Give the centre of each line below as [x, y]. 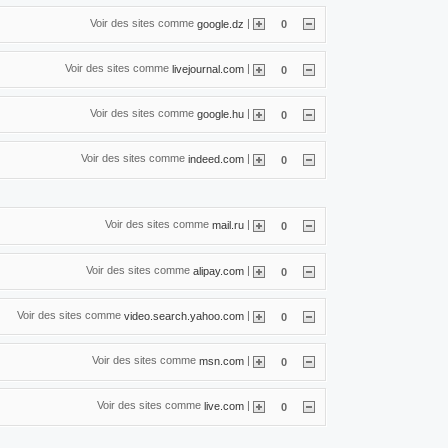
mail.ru [228, 225]
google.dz [220, 23]
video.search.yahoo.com [184, 315]
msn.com [221, 360]
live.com [224, 405]
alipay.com [218, 270]
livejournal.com [208, 68]
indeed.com [216, 158]
